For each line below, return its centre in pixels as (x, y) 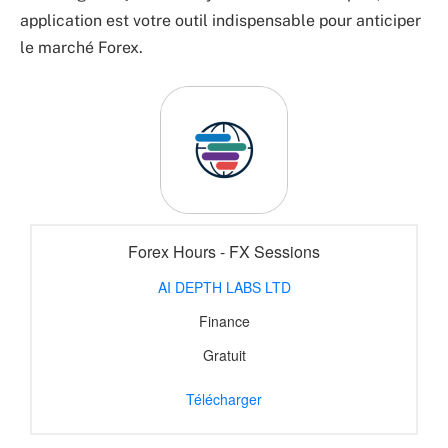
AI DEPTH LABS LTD (224, 286)
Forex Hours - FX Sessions (224, 251)
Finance (224, 320)
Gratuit (224, 354)
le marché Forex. (81, 48)
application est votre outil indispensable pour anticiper (220, 21)
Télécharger (224, 398)
